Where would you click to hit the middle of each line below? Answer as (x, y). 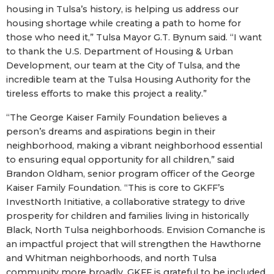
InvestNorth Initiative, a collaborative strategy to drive (126, 202)
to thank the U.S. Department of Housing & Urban (120, 51)
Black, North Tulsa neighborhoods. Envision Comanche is (136, 230)
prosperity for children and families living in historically (128, 216)
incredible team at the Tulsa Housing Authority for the (128, 79)
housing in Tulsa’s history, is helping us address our (122, 9)
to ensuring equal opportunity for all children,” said (120, 159)
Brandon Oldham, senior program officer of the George (131, 173)
